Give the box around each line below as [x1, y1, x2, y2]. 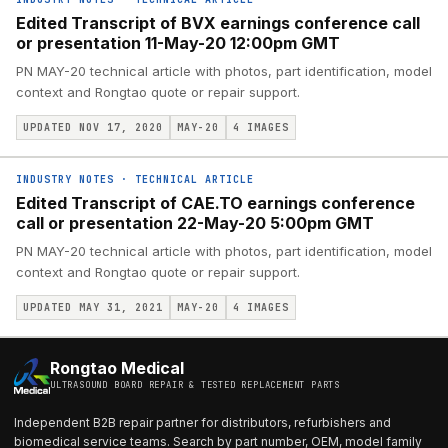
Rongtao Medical [50, 358, 184, 378]
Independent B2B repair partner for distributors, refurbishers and [14, 415, 391, 430]
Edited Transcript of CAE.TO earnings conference [16, 193, 415, 213]
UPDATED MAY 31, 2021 [23, 301, 163, 314]
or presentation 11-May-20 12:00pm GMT [16, 33, 340, 53]
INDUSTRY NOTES [16, 173, 114, 186]
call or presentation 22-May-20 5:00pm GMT [16, 213, 374, 233]
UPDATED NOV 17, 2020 [23, 121, 163, 134]
